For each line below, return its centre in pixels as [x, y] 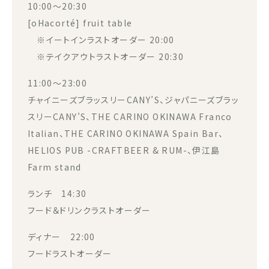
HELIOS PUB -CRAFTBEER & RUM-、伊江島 [124, 150]
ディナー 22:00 [61, 236]
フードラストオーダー [70, 253]
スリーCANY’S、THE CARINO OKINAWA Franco [130, 116]
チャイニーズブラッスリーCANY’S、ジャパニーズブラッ [133, 99]
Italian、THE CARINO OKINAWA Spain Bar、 [125, 133]
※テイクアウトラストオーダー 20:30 [106, 56]
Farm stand [54, 167]
